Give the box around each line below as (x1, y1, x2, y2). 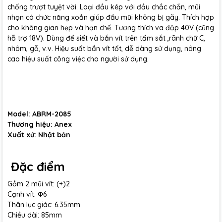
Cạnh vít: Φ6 (7, 190, 47, 199)
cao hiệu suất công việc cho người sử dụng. (7, 55, 149, 63)
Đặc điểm (7, 159, 65, 174)
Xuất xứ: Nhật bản (7, 130, 70, 139)
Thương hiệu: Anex (7, 120, 72, 129)
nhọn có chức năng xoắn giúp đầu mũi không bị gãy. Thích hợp (7, 13, 214, 22)
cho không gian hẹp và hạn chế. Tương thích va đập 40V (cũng (7, 23, 214, 32)
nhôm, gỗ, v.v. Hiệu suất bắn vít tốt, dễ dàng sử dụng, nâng (7, 44, 201, 53)
